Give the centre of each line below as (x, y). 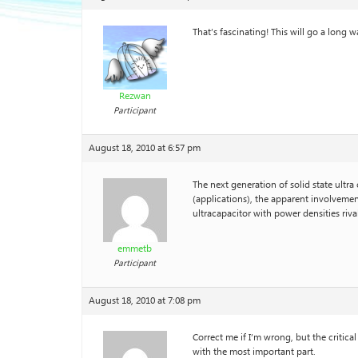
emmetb (135, 249)
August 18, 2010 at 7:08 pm (145, 301)
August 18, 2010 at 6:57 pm (145, 148)
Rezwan (135, 96)
